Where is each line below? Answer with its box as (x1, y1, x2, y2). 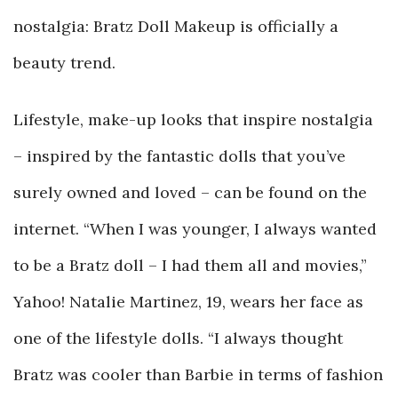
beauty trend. (13, 52, 115, 73)
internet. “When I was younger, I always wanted (13, 219, 377, 239)
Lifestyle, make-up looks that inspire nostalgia (13, 109, 373, 130)
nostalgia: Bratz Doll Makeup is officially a (13, 16, 338, 36)
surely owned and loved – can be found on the (13, 182, 367, 203)
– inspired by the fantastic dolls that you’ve (13, 146, 346, 166)
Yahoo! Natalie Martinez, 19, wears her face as (13, 291, 363, 312)
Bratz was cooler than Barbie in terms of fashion (13, 364, 383, 385)
